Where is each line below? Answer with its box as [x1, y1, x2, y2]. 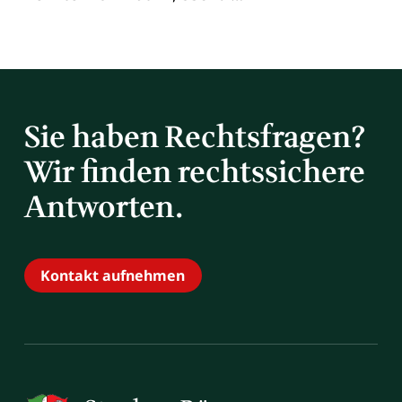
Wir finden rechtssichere [23, 151, 365, 196]
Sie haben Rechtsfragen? [23, 116, 372, 161]
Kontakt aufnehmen [40, 265, 186, 285]
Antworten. [23, 186, 189, 231]
